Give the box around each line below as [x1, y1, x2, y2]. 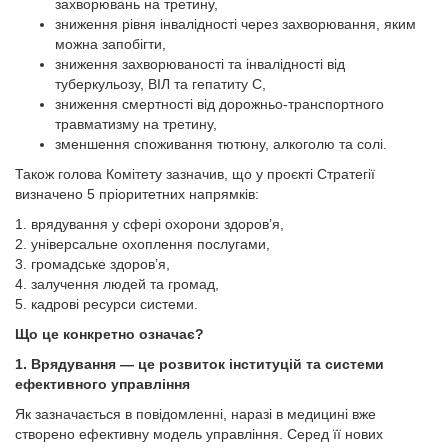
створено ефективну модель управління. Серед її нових [15, 426, 383, 442]
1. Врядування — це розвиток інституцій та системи [15, 356, 384, 372]
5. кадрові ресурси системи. [15, 296, 198, 312]
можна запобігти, [55, 36, 166, 52]
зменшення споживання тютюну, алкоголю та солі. [55, 136, 387, 152]
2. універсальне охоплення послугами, [15, 236, 270, 252]
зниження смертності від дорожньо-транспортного [55, 96, 384, 112]
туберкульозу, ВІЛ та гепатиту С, [55, 76, 266, 92]
